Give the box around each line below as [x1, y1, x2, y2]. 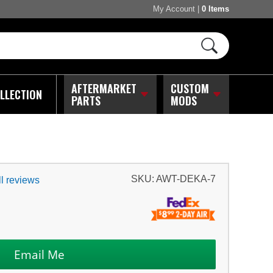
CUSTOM [170, 80, 209, 96]
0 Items [202, 4, 229, 14]
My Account [153, 4, 195, 14]
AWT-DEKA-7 [156, 173, 216, 184]
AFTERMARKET [71, 80, 136, 96]
